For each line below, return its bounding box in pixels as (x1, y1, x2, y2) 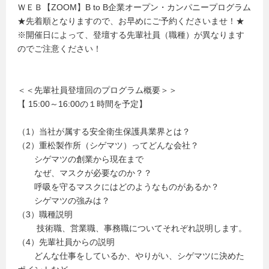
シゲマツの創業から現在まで (17, 154, 144, 164)
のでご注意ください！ (17, 44, 101, 53)
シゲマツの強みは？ (17, 196, 110, 205)
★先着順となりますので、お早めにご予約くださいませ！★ (17, 16, 244, 26)
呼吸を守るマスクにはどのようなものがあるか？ (17, 182, 219, 192)
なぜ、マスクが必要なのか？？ (17, 168, 152, 178)
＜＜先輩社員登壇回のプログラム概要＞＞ (17, 85, 177, 95)
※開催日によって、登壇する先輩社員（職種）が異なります (17, 30, 244, 40)
